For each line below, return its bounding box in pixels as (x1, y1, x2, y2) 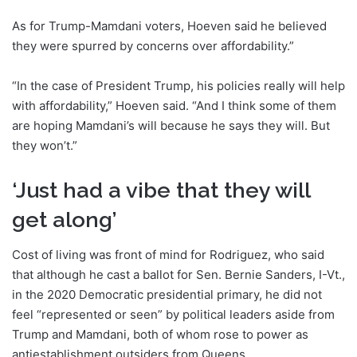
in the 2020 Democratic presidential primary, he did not (12, 287, 322, 303)
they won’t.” (12, 137, 77, 153)
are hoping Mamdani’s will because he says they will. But (12, 117, 330, 133)
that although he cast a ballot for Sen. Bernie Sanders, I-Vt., (12, 267, 345, 283)
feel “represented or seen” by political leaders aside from (12, 307, 335, 323)
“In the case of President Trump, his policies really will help (12, 77, 345, 93)
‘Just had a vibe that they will (12, 177, 310, 202)
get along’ (12, 206, 117, 232)
